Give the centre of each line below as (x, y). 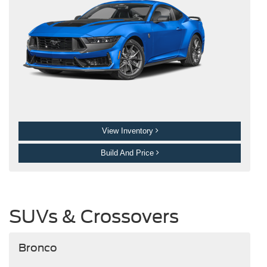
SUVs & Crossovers (94, 217)
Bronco (38, 247)
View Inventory (128, 131)
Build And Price (128, 153)
